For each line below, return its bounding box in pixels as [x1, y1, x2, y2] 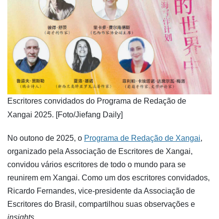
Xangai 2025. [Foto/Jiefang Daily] [7, 110, 123, 119]
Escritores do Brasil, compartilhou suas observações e [7, 199, 195, 208]
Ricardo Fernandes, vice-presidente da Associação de [7, 186, 195, 195]
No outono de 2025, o [7, 133, 84, 142]
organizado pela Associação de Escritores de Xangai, [7, 147, 193, 155]
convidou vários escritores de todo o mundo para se [7, 160, 186, 169]
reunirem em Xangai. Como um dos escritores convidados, [7, 173, 210, 182]
